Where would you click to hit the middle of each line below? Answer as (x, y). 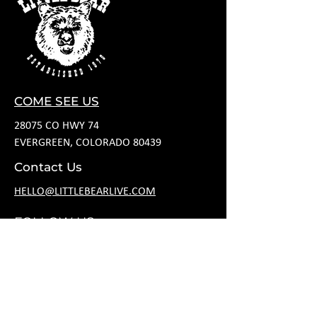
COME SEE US (57, 101)
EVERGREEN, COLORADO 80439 (89, 143)
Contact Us (48, 167)
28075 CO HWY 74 (57, 126)
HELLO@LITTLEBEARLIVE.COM (85, 192)
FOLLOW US (54, 222)
